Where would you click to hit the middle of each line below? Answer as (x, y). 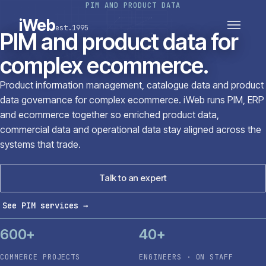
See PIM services (40, 205)
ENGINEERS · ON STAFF (186, 257)
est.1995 (72, 28)
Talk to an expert (133, 178)
